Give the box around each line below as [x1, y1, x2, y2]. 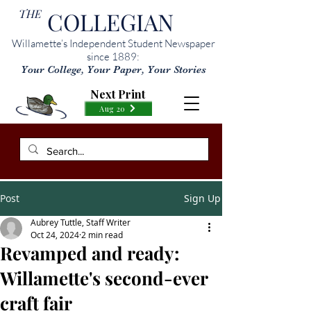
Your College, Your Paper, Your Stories [20, 63, 206, 76]
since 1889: [87, 50, 140, 63]
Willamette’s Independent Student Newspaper [11, 37, 215, 50]
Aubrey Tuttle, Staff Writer [31, 217, 131, 228]
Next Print [90, 87, 145, 101]
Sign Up [184, 192, 221, 205]
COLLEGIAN [47, 6, 174, 37]
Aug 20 [99, 103, 126, 114]
